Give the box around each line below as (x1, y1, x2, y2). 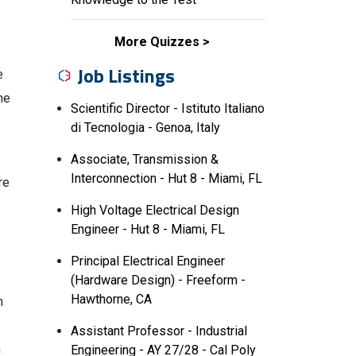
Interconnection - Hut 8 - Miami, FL (71, 171, 262, 186)
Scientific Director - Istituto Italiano (71, 101, 265, 116)
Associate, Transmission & (71, 152, 219, 167)
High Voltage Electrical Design (71, 203, 239, 218)
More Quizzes (114, 34, 199, 49)
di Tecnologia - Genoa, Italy (71, 120, 220, 135)
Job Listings (77, 61, 175, 90)
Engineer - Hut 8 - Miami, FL (71, 222, 225, 237)
